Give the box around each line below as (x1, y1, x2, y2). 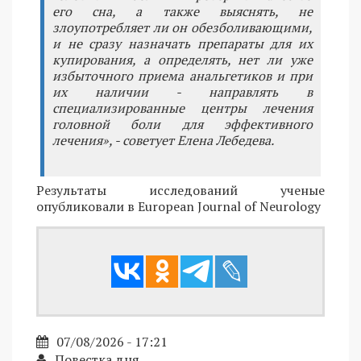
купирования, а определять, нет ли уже (52, 50, 313, 68)
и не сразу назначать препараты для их (52, 34, 313, 52)
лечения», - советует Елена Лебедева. (52, 131, 274, 149)
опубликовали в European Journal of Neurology (36, 197, 321, 215)
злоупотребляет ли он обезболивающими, (52, 18, 313, 36)
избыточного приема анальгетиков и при (52, 66, 313, 85)
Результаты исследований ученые (36, 180, 325, 199)
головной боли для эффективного (52, 114, 313, 133)
